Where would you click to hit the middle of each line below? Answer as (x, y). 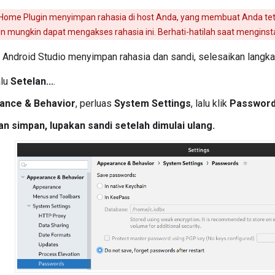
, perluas (95, 104)
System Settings (153, 104)
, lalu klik (210, 104)
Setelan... (32, 82)
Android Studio (34, 57)
